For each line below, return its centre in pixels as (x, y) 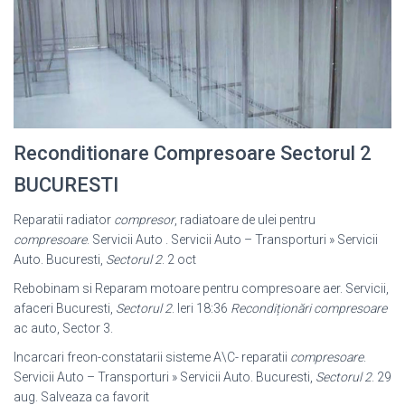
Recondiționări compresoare (309, 309)
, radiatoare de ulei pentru (245, 220)
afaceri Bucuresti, (65, 309)
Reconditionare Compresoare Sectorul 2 (193, 154)
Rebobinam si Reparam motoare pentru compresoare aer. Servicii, (201, 289)
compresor (144, 220)
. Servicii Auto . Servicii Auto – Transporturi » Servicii (232, 240)
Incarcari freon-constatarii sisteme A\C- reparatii (152, 358)
